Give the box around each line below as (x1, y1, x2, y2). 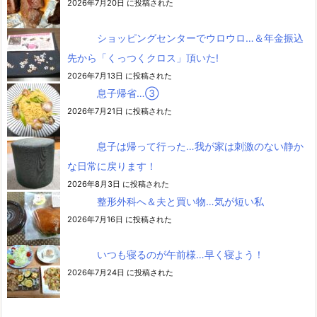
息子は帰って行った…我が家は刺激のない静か (97, 139, 304, 152)
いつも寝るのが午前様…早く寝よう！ (97, 248, 264, 260)
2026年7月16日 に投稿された (67, 214, 172, 224)
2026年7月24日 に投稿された (67, 267, 173, 277)
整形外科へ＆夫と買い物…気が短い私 (97, 195, 264, 207)
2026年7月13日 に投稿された (67, 70, 172, 81)
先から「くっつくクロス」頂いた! (67, 51, 219, 64)
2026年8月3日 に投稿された (67, 178, 169, 189)
